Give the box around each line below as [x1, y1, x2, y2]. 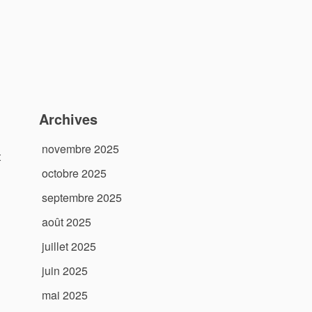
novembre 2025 [42, 141, 119, 157]
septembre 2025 [42, 189, 122, 206]
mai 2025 [42, 287, 88, 304]
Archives [39, 108, 97, 129]
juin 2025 [42, 263, 88, 279]
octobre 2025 [42, 165, 107, 182]
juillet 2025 [42, 238, 96, 255]
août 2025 [42, 214, 91, 231]
